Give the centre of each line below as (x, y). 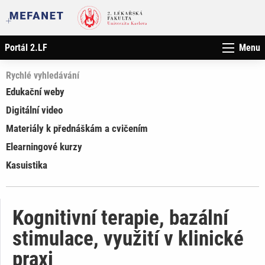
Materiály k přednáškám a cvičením (77, 128)
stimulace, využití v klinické (128, 238)
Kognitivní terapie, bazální (120, 218)
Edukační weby (35, 91)
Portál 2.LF (26, 47)
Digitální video (34, 110)
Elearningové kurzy (44, 146)
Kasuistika (27, 165)
